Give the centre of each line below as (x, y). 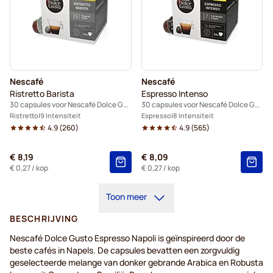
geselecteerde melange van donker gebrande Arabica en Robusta (136, 263)
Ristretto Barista (42, 94)
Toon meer (126, 197)
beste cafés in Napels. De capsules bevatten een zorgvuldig (125, 250)
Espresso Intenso (174, 94)
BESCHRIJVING (44, 219)
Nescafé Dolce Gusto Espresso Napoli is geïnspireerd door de (127, 238)
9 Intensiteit (61, 116)
